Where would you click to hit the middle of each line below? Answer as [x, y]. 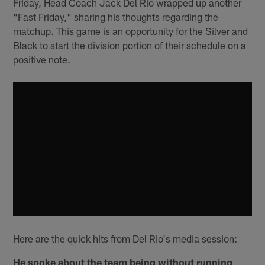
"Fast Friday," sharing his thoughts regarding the [116, 16]
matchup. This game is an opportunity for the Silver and [131, 30]
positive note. [42, 59]
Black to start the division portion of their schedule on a [130, 45]
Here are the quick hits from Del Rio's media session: [125, 239]
